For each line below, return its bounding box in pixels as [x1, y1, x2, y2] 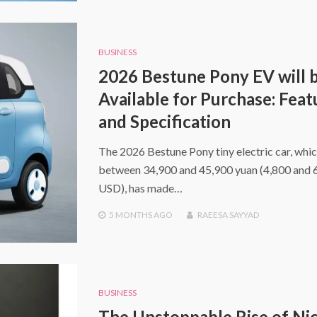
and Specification [98, 110, 231, 132]
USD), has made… [98, 180, 183, 195]
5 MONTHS [108, 209, 152, 220]
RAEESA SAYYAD [197, 209, 259, 220]
